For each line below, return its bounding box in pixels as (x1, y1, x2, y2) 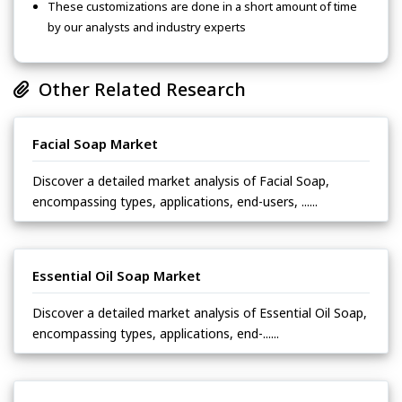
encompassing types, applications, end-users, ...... (32, 192, 318, 210)
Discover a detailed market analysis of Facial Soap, (32, 171, 329, 189)
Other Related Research (30, 76, 246, 101)
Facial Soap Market (32, 134, 158, 153)
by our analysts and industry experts (48, 18, 246, 35)
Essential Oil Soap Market (32, 266, 201, 284)
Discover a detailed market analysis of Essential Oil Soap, (32, 303, 367, 321)
